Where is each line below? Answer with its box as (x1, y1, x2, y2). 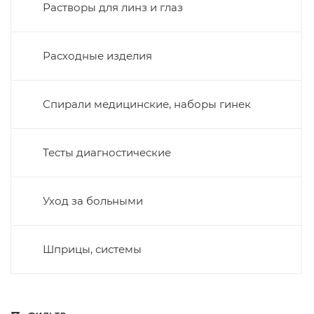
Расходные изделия (43, 49, 152, 62)
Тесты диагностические (43, 146, 171, 159)
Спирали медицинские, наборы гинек (43, 97, 251, 111)
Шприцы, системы (43, 243, 142, 256)
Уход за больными (43, 194, 143, 207)
